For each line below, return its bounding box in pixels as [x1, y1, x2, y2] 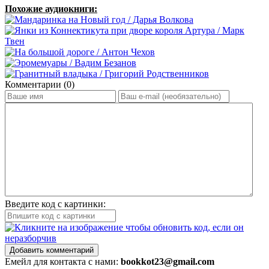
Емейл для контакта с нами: [5, 256, 121, 267]
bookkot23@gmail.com [121, 256, 214, 267]
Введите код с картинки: [5, 198, 106, 209]
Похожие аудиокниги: [5, 3, 97, 14]
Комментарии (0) [5, 79, 74, 89]
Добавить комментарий [10, 245, 94, 255]
